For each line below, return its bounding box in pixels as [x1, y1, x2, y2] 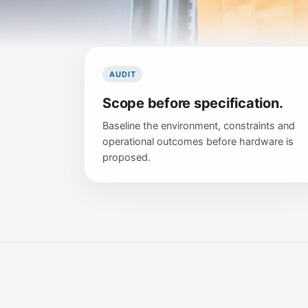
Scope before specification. [102, 95, 283, 111]
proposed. [102, 151, 151, 164]
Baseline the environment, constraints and [102, 120, 295, 132]
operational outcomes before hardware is [102, 135, 294, 148]
